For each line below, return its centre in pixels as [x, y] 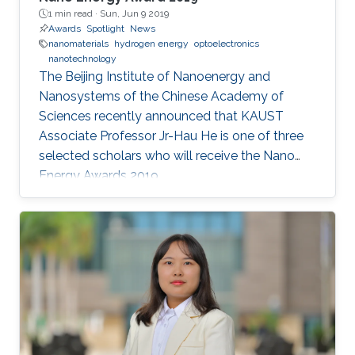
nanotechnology [82, 59]
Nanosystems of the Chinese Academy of [161, 97]
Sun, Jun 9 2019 [134, 14]
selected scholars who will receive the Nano [167, 156]
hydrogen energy [151, 44]
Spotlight [105, 29]
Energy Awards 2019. [100, 176]
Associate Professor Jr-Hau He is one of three [171, 136]
